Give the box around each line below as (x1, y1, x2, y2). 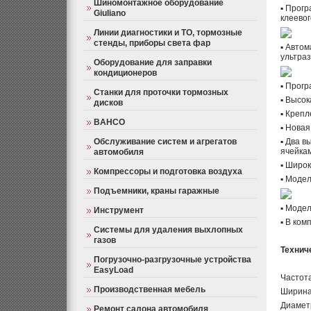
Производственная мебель (94, 285, 205, 294)
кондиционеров (94, 68, 157, 78)
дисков (94, 98, 123, 108)
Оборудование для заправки (94, 58, 212, 67)
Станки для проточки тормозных (94, 87, 228, 97)
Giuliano (94, 8, 126, 18)
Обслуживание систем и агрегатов (94, 137, 237, 146)
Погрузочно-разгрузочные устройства (94, 255, 251, 264)
